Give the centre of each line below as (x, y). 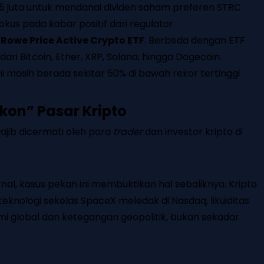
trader (128, 132)
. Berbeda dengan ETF (195, 41)
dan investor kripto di (193, 132)
